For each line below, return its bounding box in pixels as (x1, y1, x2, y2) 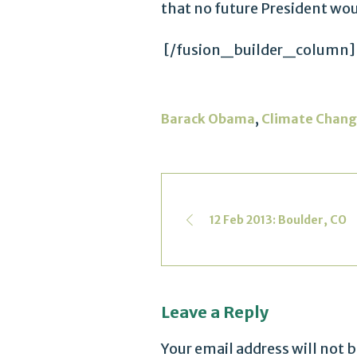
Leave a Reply (161, 302, 269, 323)
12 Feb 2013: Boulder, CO (210, 213, 347, 228)
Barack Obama (161, 111, 255, 127)
